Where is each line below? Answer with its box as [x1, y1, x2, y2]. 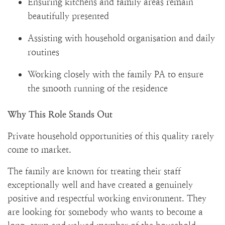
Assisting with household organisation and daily [28, 33, 215, 43]
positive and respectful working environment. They [8, 193, 206, 203]
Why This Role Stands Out [8, 109, 113, 120]
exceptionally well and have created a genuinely [8, 179, 193, 190]
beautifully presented [28, 11, 109, 21]
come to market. [8, 144, 71, 155]
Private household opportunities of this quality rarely [8, 131, 214, 141]
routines [28, 47, 59, 57]
